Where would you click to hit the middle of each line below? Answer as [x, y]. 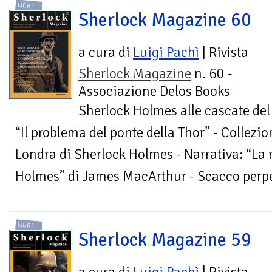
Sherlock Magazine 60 [165, 20]
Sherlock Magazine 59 [165, 240]
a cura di [106, 53]
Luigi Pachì [166, 53]
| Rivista [224, 53]
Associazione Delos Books [154, 92]
